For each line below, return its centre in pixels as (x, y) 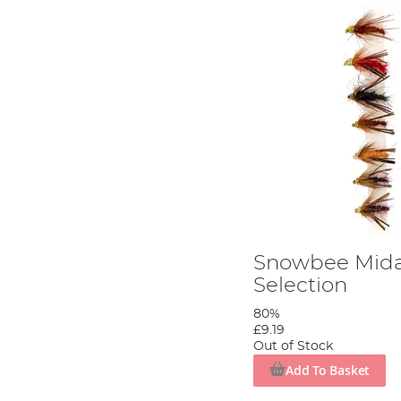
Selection (301, 285)
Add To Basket (328, 370)
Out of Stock (294, 346)
